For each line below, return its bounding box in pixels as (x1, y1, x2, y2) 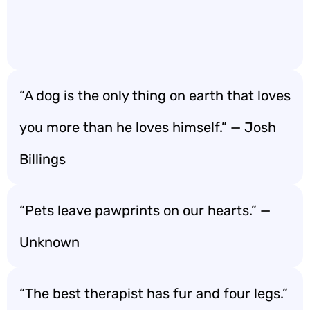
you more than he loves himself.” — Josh (19, 119, 276, 136)
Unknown (19, 234, 80, 250)
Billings (19, 151, 66, 167)
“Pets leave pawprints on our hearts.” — (19, 202, 271, 219)
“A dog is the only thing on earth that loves (19, 87, 291, 104)
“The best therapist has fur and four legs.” (19, 285, 288, 302)
